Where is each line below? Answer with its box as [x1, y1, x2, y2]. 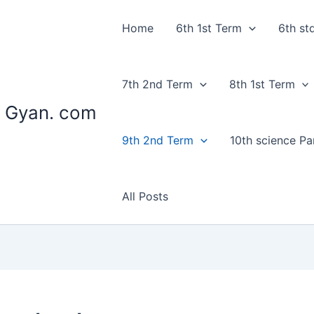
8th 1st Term [228, 77, 295, 91]
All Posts [122, 189, 168, 203]
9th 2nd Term [122, 133, 193, 147]
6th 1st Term [176, 21, 242, 35]
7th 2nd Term [122, 77, 193, 91]
